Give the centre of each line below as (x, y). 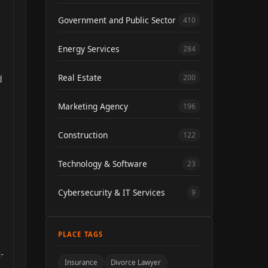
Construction (83, 135)
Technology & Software (103, 163)
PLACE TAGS (81, 234)
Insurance (81, 262)
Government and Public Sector (117, 20)
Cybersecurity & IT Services (112, 192)
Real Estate (80, 77)
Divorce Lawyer (136, 262)
